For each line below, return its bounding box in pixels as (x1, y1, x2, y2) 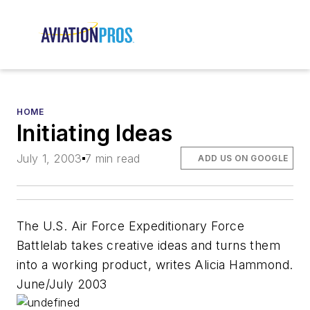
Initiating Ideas (17, 120, 173, 147)
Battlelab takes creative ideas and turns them (17, 237, 280, 253)
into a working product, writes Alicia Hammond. (17, 257, 293, 272)
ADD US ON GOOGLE (198, 152, 289, 163)
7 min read (84, 151, 140, 165)
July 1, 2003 (17, 151, 82, 165)
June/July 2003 (17, 276, 107, 291)
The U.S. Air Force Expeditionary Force (17, 218, 245, 233)
